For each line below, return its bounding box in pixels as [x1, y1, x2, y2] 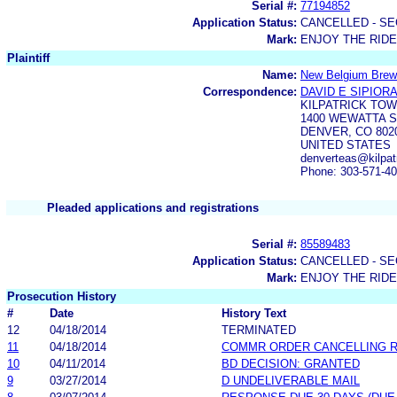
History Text [222, 306, 286, 320]
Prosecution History [7, 289, 116, 303]
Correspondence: [203, 84, 297, 98]
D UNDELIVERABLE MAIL [222, 373, 360, 387]
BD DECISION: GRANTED [222, 356, 360, 370]
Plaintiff [7, 51, 50, 65]
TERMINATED [222, 323, 296, 337]
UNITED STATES [300, 137, 391, 152]
